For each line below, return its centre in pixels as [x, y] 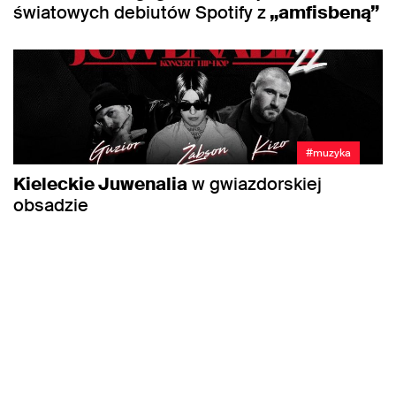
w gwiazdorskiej [255, 184]
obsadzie [51, 206]
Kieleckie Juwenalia [100, 184]
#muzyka [328, 153]
